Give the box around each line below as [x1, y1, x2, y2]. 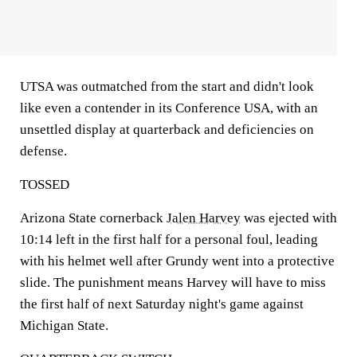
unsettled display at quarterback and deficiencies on [20, 122, 314, 137]
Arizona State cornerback [20, 210, 167, 226]
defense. [20, 143, 67, 159]
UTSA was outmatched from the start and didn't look [20, 79, 314, 94]
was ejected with [241, 210, 337, 226]
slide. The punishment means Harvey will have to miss [20, 275, 326, 290]
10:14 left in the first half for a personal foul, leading [20, 232, 318, 247]
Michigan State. [20, 318, 108, 333]
